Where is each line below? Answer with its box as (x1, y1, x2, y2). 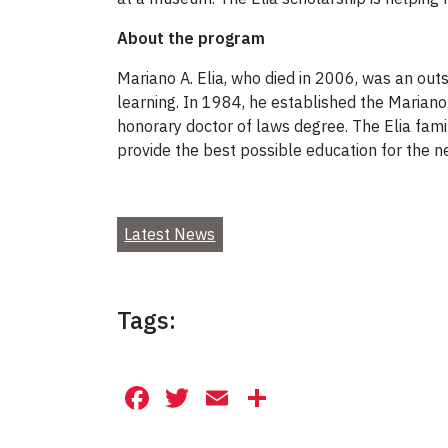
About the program (117, 28, 265, 49)
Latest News (124, 224, 216, 245)
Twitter (193, 377, 294, 420)
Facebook (153, 377, 292, 420)
